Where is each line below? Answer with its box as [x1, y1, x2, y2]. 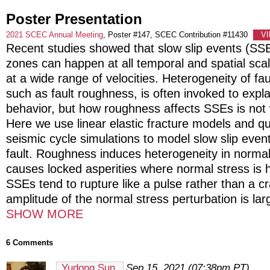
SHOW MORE [6, 207, 83, 221]
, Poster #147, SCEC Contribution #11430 [103, 30, 250, 39]
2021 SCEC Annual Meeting [6, 30, 103, 39]
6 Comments [6, 237, 53, 247]
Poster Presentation [6, 10, 142, 27]
